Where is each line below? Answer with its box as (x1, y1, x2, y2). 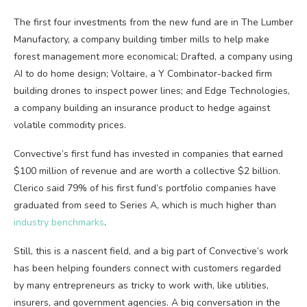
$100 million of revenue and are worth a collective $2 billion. (14, 164, 280, 177)
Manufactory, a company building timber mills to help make (14, 33, 269, 46)
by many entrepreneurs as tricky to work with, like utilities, (14, 279, 269, 292)
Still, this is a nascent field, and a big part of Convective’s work (14, 245, 288, 258)
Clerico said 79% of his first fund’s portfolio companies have (14, 182, 276, 195)
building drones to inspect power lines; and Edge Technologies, (14, 84, 290, 97)
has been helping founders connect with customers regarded (14, 262, 281, 275)
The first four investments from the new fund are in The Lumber (14, 16, 293, 29)
